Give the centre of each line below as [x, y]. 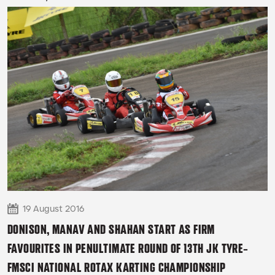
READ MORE [35, 20]
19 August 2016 [53, 209]
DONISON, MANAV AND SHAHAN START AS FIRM [111, 230]
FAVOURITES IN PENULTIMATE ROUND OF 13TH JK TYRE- [128, 249]
